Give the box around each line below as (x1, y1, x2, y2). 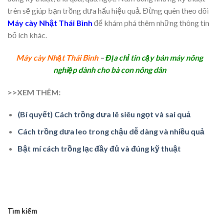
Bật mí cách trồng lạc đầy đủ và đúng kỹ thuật (17, 143, 181, 153)
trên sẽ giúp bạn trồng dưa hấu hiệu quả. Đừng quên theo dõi (7, 5, 209, 15)
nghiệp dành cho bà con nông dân (53, 65, 166, 74)
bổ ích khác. (7, 30, 47, 40)
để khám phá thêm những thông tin (92, 18, 209, 27)
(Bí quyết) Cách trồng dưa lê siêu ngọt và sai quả (17, 109, 191, 119)
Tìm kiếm (7, 207, 37, 216)
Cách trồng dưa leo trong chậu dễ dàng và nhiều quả (17, 126, 204, 136)
